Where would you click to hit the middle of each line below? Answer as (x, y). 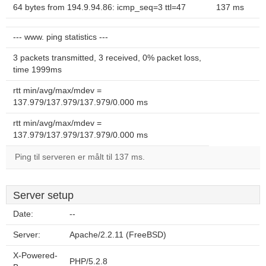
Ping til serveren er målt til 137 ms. (80, 157)
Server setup (43, 195)
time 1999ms (37, 70)
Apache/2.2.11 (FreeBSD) (118, 235)
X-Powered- (35, 256)
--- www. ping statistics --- (61, 37)
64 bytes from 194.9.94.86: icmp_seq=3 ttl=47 (99, 7)
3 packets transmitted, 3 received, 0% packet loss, (107, 58)
